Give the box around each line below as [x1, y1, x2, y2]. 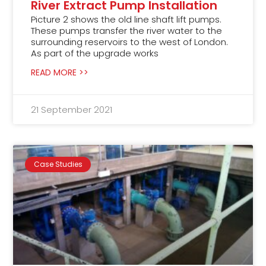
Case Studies [33, 159, 83, 170]
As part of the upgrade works [31, 46, 159, 59]
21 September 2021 [31, 103, 113, 116]
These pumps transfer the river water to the [31, 24, 223, 37]
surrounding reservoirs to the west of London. [31, 35, 229, 48]
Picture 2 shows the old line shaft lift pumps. [31, 12, 222, 26]
